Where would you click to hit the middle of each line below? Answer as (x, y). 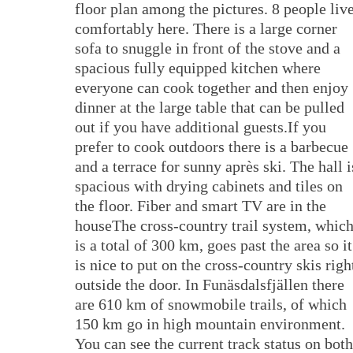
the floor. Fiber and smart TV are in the (201, 206)
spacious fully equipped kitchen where (198, 68)
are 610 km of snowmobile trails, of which (211, 305)
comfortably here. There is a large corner (206, 29)
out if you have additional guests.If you (201, 127)
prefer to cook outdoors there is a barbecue (212, 147)
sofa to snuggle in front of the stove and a (208, 48)
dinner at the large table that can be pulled (210, 108)
